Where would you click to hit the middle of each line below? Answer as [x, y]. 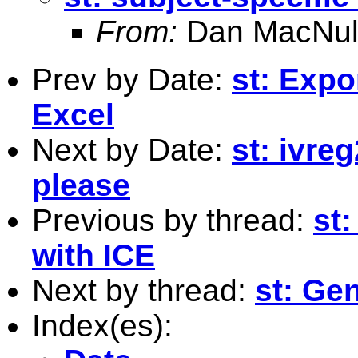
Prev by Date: [132, 79]
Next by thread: [143, 290]
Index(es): [102, 325]
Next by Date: [132, 149]
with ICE [93, 255]
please [81, 185]
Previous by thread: [173, 220]
